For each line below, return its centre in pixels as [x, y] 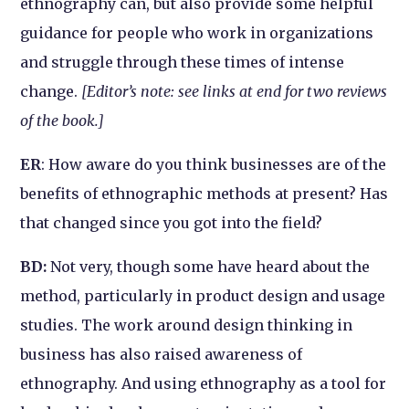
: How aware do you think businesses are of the [214, 165]
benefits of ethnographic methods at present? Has [204, 194]
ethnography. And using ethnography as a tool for [204, 384]
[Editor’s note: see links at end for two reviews [235, 92]
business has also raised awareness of [162, 355]
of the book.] [63, 121]
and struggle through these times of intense [183, 63]
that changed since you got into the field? [172, 223]
